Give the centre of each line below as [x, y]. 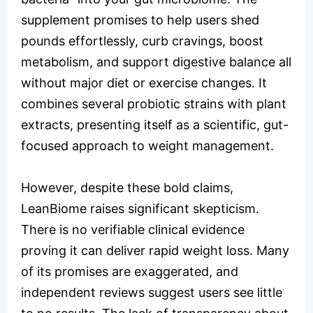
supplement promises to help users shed [140, 20]
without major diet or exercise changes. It [144, 82]
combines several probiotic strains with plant [154, 103]
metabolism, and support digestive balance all [156, 61]
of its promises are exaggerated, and [130, 271]
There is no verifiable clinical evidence [133, 229]
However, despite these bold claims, [127, 187]
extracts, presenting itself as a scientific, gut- [155, 124]
